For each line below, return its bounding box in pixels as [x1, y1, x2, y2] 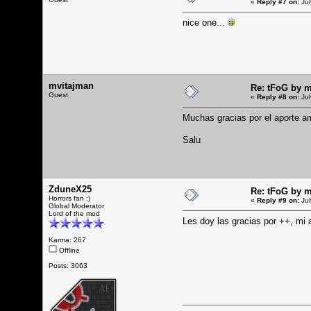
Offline [57, 246, 80, 254]
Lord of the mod [49, 209, 100, 217]
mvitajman [49, 80, 94, 91]
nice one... [183, 17, 228, 28]
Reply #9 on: [257, 196, 299, 204]
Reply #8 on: [257, 92, 299, 101]
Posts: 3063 [49, 261, 87, 269]
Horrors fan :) [49, 194, 90, 202]
